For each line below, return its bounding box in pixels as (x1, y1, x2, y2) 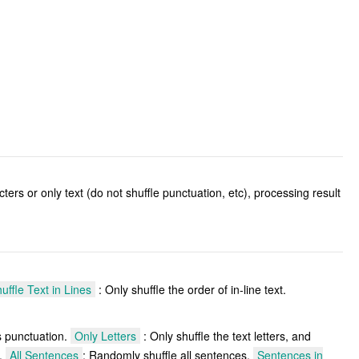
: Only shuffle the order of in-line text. (95, 280, 286, 297)
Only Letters (75, 327, 136, 344)
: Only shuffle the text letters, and (140, 327, 311, 344)
